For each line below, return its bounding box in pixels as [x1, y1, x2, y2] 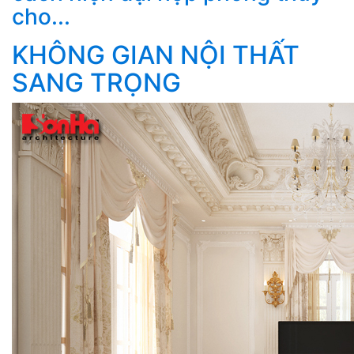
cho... [12, 3, 70, 31]
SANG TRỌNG [12, 67, 181, 99]
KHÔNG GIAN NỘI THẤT [12, 40, 299, 71]
